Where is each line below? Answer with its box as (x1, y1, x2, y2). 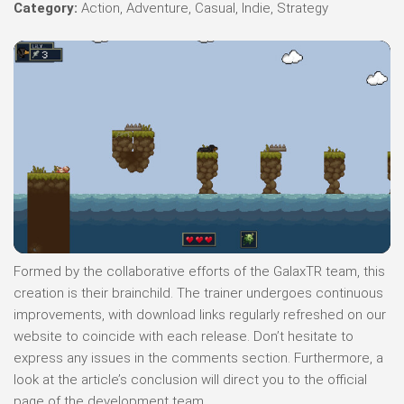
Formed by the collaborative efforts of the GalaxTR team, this (14, 262, 385, 280)
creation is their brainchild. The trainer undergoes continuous (14, 284, 383, 301)
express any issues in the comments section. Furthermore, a (14, 349, 383, 366)
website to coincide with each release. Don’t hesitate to (14, 327, 353, 344)
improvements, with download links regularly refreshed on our (14, 306, 386, 323)
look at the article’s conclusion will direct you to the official (14, 371, 367, 388)
